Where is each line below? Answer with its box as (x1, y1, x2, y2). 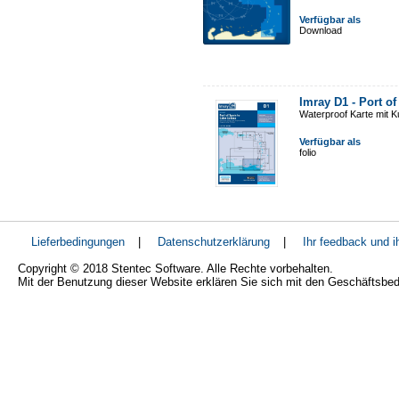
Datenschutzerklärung (158, 235, 270, 249)
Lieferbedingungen (31, 235, 125, 249)
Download (298, 25, 342, 36)
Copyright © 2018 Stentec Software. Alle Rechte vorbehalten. (18, 262, 333, 276)
